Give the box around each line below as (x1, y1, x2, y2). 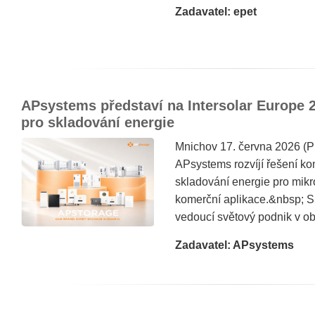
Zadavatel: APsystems (175, 239, 294, 251)
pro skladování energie (21, 115, 174, 130)
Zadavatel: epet (175, 6, 257, 18)
